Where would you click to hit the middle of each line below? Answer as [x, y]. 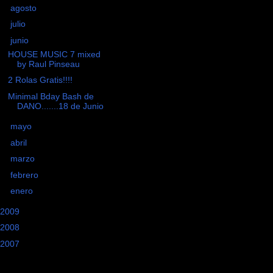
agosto [24, 8]
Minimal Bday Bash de [51, 96]
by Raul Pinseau [48, 64]
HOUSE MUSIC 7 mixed [54, 54]
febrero [25, 175]
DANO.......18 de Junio [60, 106]
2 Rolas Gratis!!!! [40, 80]
